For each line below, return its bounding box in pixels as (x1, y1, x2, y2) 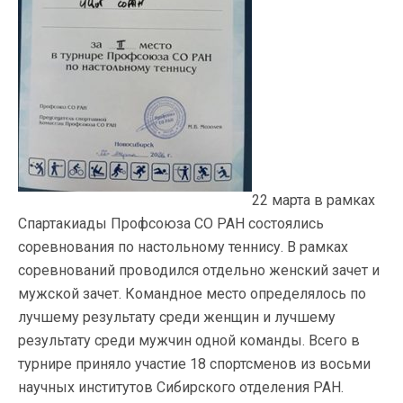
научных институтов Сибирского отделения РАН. (18, 379, 344, 396)
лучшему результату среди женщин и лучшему (18, 309, 336, 326)
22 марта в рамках (252, 192, 375, 209)
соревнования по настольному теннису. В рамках (18, 238, 348, 255)
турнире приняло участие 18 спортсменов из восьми (18, 355, 371, 372)
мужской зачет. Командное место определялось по (18, 285, 366, 302)
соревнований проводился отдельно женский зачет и (18, 262, 380, 279)
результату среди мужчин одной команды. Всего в (18, 332, 360, 349)
